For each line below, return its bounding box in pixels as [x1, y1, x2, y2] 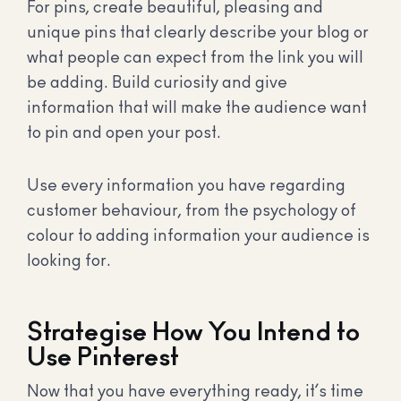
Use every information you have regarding [27, 178, 346, 195]
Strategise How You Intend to [27, 320, 360, 346]
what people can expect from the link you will [27, 49, 363, 66]
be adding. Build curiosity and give [27, 74, 287, 91]
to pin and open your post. [27, 124, 221, 141]
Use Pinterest [27, 345, 179, 371]
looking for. [27, 253, 111, 270]
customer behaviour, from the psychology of [27, 203, 356, 220]
